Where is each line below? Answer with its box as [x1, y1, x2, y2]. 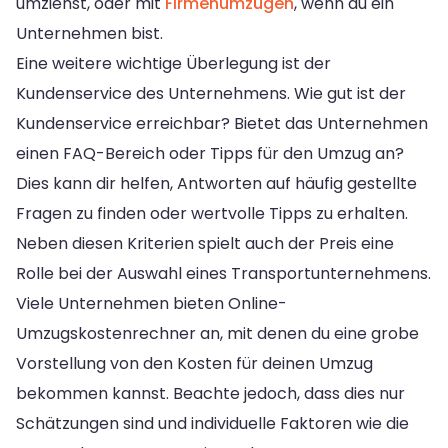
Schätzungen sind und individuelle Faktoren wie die [16, 411, 409, 435]
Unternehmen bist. [16, 21, 163, 45]
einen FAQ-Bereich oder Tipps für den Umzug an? [16, 141, 404, 165]
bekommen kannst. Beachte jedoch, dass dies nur [16, 381, 405, 405]
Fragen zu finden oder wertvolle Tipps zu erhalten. [16, 201, 408, 225]
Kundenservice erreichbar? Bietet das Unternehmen [16, 111, 428, 135]
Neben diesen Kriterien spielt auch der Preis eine [16, 231, 394, 255]
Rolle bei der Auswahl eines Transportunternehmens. [16, 261, 431, 285]
